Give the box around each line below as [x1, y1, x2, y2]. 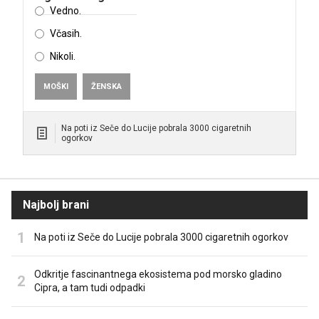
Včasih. [50, 28, 82, 40]
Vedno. [50, 5, 81, 17]
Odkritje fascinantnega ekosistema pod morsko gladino [34, 268, 282, 281]
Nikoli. [50, 51, 75, 63]
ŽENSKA [91, 82, 122, 92]
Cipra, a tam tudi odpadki [34, 282, 145, 294]
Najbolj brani [23, 198, 89, 212]
